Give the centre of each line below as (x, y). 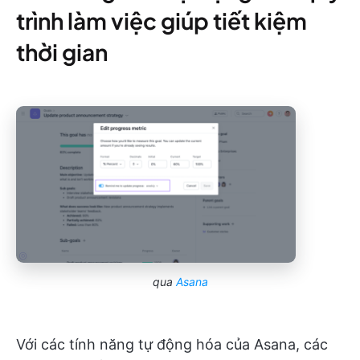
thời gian (62, 51)
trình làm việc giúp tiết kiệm (162, 20)
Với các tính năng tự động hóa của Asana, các (172, 344)
